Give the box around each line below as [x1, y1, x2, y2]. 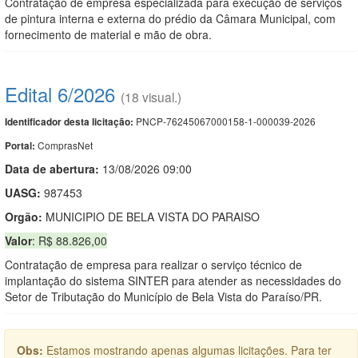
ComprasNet [38, 137, 93, 152]
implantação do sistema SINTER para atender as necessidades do [5, 272, 341, 288]
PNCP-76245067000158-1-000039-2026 [133, 113, 316, 128]
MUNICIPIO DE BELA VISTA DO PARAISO [42, 208, 260, 225]
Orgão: [5, 208, 42, 225]
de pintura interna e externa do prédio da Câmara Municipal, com [5, 10, 336, 26]
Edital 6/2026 [5, 79, 115, 108]
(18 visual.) [121, 87, 181, 105]
